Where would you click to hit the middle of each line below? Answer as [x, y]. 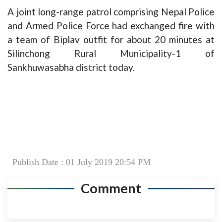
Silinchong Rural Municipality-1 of [111, 53]
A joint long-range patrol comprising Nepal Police [111, 11]
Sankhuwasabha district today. [71, 67]
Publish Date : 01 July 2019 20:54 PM [82, 162]
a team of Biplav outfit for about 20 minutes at [111, 39]
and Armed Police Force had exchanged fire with [111, 25]
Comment [111, 188]
